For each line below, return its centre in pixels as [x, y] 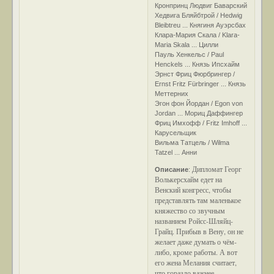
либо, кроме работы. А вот [196, 252]
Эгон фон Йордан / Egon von [199, 103]
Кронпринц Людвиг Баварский [201, 5]
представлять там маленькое [198, 200]
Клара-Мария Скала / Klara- [198, 35]
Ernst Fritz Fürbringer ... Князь [201, 83]
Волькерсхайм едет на [189, 179]
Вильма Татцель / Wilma [192, 142]
